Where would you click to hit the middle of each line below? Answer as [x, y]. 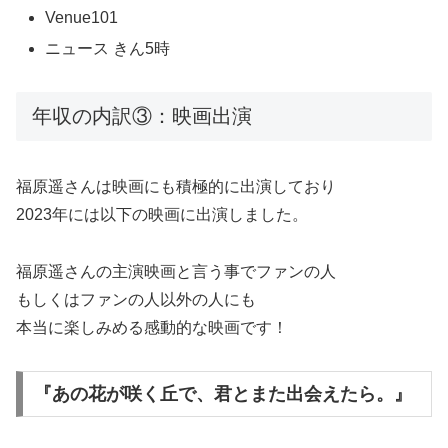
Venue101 [82, 17]
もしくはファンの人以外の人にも [136, 300]
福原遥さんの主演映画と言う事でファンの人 [176, 272]
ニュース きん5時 [108, 49]
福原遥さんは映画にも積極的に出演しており [176, 187]
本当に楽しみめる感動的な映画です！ [152, 328]
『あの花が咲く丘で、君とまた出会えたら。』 [222, 393]
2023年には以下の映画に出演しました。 [162, 215]
